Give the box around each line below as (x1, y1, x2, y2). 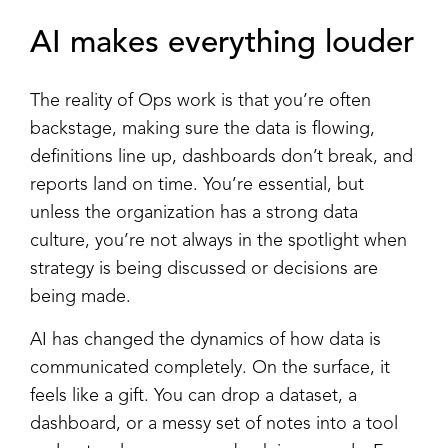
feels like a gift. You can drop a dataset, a (30, 386, 357, 405)
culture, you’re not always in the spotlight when (30, 231, 407, 250)
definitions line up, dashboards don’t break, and (30, 147, 413, 166)
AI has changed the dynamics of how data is (30, 330, 381, 349)
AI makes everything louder (30, 28, 414, 60)
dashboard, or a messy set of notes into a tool (30, 414, 398, 433)
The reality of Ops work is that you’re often (30, 91, 371, 110)
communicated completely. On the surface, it (30, 358, 390, 377)
